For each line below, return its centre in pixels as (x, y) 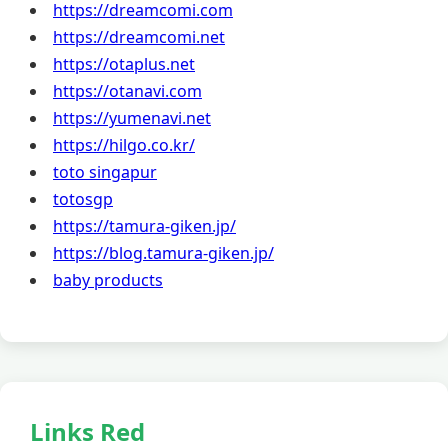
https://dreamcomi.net (139, 37)
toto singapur (105, 172)
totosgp (83, 199)
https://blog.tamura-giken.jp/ (163, 253)
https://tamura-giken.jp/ (144, 226)
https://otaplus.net (124, 64)
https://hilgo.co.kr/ (124, 145)
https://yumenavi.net (132, 118)
